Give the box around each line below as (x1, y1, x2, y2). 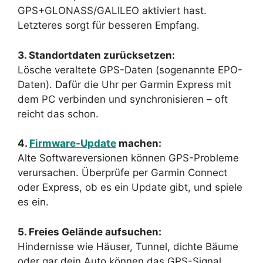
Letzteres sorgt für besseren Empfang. (18, 19, 200, 31)
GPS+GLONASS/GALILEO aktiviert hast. (18, 5, 207, 16)
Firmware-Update (29, 137, 116, 149)
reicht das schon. (18, 107, 99, 120)
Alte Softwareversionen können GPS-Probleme (18, 152, 239, 164)
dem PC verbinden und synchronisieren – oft (18, 93, 228, 105)
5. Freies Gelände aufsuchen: (18, 225, 161, 238)
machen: (116, 137, 161, 149)
